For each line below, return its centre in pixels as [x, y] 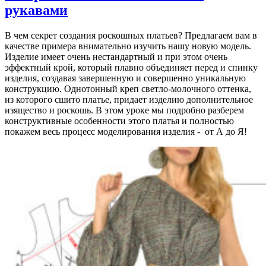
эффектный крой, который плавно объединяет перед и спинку [131, 67]
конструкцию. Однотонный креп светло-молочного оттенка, [128, 88]
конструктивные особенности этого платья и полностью [119, 121]
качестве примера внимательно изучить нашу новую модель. [128, 46]
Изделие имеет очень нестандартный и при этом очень [116, 56]
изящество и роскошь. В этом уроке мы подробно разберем [124, 110]
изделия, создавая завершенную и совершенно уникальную [125, 78]
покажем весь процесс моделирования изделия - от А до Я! [126, 131]
